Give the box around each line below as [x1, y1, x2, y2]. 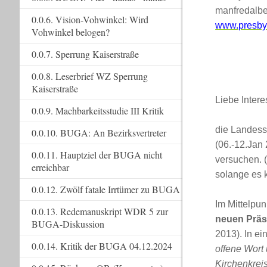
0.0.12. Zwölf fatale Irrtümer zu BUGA [31, 183, 180, 195]
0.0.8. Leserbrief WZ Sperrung [31, 70, 148, 82]
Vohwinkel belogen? [31, 26, 110, 38]
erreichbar [31, 161, 69, 173]
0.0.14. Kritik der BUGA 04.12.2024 [31, 240, 172, 252]
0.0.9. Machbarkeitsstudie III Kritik [31, 104, 164, 117]
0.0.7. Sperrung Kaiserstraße [31, 48, 139, 60]
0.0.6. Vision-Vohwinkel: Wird [31, 13, 148, 26]
